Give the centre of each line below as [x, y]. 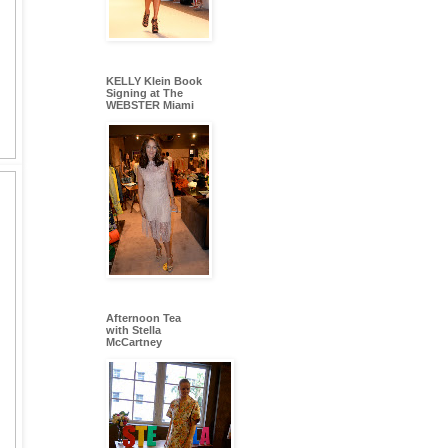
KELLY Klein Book [154, 81]
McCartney [134, 342]
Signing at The [144, 93]
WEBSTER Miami [150, 105]
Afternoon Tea [143, 318]
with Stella [133, 330]
